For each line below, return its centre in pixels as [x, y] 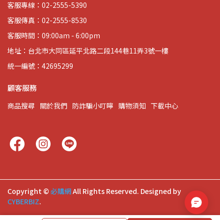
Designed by [161, 191]
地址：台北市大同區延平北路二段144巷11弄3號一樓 [88, 50]
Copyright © [28, 191]
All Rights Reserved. [106, 191]
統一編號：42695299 [40, 66]
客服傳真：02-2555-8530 [47, 20]
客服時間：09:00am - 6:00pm [54, 35]
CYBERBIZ [23, 201]
